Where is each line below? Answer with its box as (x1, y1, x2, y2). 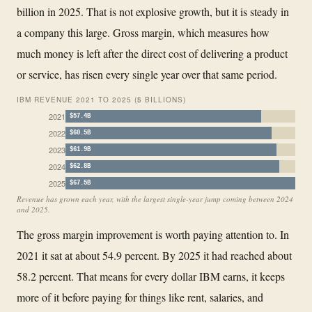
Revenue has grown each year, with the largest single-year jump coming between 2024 (17, 193, 293, 204)
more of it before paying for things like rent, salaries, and (17, 289, 263, 304)
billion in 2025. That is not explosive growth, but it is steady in (17, 3, 289, 19)
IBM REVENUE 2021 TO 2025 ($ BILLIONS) (17, 94, 186, 104)
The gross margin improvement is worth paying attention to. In (17, 226, 289, 242)
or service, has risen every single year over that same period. (17, 66, 277, 81)
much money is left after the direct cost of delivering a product (17, 45, 288, 61)
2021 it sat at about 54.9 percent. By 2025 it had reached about (17, 247, 292, 263)
